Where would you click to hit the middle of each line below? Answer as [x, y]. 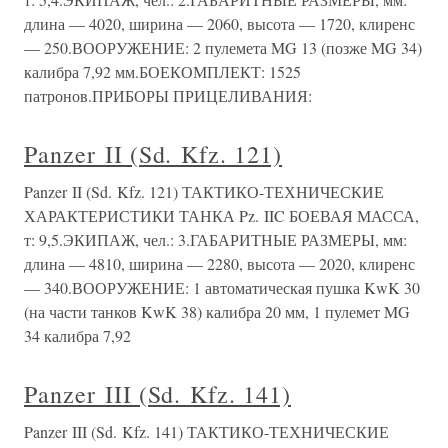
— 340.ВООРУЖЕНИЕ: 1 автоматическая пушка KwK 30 [222, 287]
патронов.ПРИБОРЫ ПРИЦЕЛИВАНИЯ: [168, 95]
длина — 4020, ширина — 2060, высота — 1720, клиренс [219, 23]
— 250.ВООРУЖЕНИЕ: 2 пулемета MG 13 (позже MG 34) [223, 47]
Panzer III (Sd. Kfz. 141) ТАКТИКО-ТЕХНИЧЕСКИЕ [206, 431]
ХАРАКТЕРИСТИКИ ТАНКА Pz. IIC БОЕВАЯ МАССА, [221, 215]
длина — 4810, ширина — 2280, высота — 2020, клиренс [219, 263]
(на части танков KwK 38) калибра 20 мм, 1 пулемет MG [217, 311]
